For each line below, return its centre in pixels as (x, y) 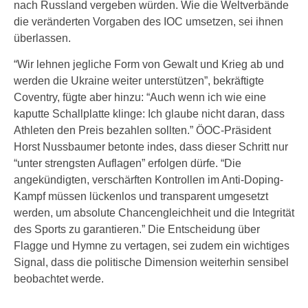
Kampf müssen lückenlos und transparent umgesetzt (141, 196)
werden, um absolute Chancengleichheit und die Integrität (154, 213)
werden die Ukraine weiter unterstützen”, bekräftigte (139, 81)
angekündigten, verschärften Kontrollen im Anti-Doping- (148, 180)
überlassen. (42, 38)
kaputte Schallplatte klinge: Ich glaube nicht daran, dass (149, 114)
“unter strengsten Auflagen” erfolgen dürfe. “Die (128, 163)
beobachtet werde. (59, 279)
